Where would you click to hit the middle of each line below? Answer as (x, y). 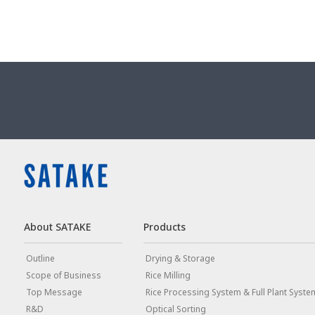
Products (164, 227)
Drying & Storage (180, 259)
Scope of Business (63, 276)
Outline (40, 259)
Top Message (54, 292)
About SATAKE (57, 227)
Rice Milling (168, 276)
